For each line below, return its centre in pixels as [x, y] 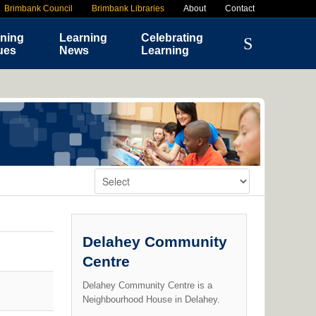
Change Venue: [61, 181]
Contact [240, 8]
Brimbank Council [38, 8]
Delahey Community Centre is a [147, 285]
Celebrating [172, 38]
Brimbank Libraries [128, 8]
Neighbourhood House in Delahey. [151, 299]
